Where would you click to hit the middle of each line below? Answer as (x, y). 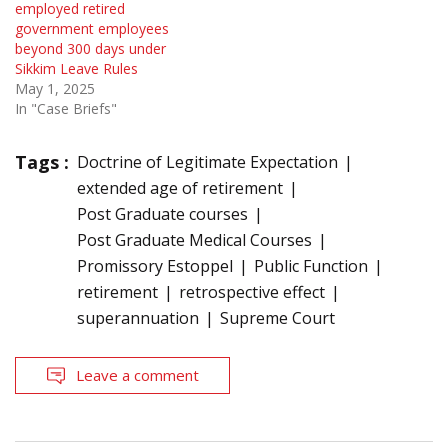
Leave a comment (137, 375)
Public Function (311, 266)
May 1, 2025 (55, 89)
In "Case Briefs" (66, 109)
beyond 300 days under (90, 49)
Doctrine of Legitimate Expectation (207, 162)
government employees (92, 29)
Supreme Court (277, 318)
